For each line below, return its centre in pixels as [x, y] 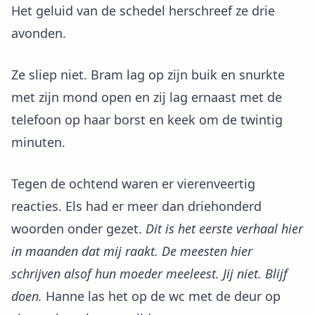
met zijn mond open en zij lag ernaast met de [147, 97]
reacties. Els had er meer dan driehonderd [136, 206]
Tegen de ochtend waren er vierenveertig [133, 184]
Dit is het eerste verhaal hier [224, 229]
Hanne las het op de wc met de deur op [161, 296]
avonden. [39, 33]
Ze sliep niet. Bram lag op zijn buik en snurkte [148, 75]
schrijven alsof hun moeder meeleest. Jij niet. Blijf [149, 274]
